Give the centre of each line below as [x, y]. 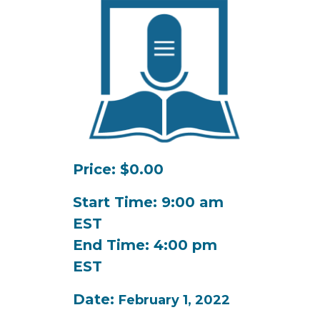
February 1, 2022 [174, 300]
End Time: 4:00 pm [145, 245]
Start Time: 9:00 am [148, 202]
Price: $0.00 [118, 170]
